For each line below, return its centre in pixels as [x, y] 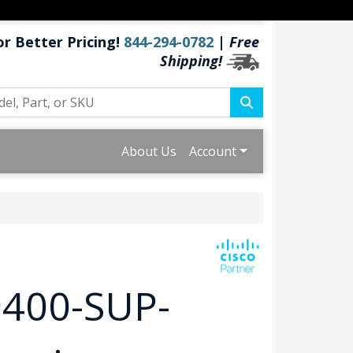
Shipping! [191, 61]
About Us [149, 152]
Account [213, 152]
